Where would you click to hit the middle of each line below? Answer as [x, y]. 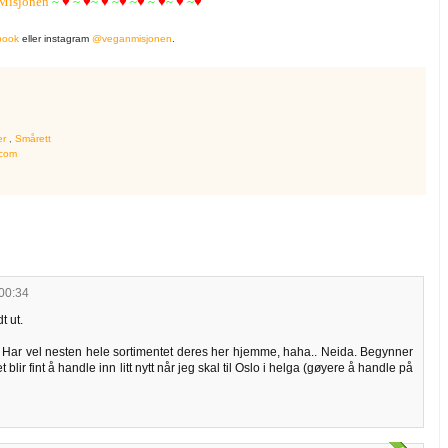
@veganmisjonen [132, 39]
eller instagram [55, 39]
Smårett [33, 138]
